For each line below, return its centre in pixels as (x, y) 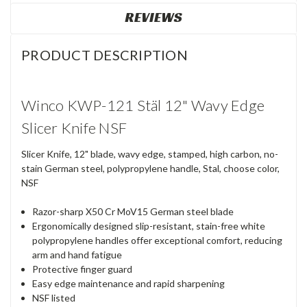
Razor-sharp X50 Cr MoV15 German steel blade (133, 212)
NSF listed (54, 298)
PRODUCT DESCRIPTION (105, 55)
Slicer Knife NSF (74, 128)
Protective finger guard (83, 269)
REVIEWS (153, 17)
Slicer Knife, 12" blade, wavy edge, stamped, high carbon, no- (150, 154)
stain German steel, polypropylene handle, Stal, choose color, (150, 169)
